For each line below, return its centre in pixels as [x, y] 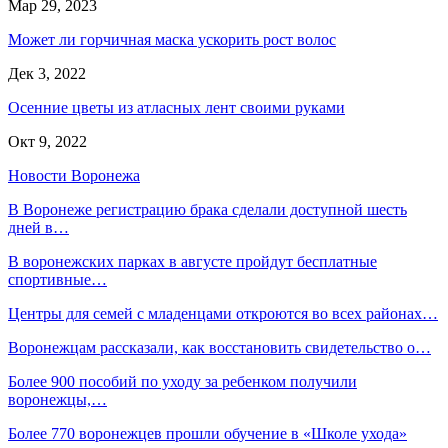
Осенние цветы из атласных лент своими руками [176, 107]
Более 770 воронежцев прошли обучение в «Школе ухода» [207, 433]
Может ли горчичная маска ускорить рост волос [172, 39]
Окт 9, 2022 [47, 141]
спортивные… [57, 279]
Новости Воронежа [74, 175]
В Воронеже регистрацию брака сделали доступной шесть [207, 209]
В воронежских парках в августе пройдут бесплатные [192, 261]
